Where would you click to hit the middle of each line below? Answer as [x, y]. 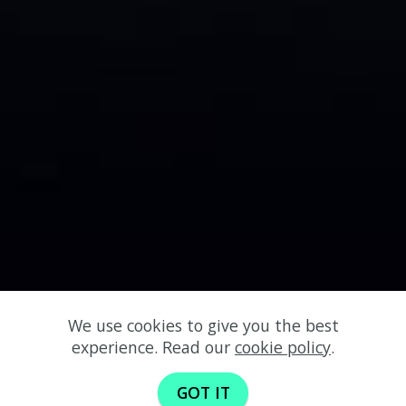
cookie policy [283, 347]
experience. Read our [153, 347]
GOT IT [203, 393]
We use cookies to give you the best [203, 325]
